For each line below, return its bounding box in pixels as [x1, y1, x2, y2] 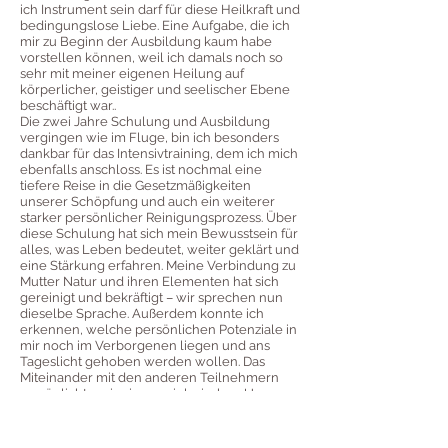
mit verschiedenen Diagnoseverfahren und [20, 401, 281, 417]
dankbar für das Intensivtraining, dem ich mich [20, 145, 298, 161]
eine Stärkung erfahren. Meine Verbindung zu [20, 257, 296, 273]
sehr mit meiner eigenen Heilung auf [20, 65, 244, 81]
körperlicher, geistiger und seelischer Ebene [20, 81, 290, 97]
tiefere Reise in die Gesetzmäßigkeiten [20, 177, 251, 193]
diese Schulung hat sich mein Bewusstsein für [20, 225, 298, 241]
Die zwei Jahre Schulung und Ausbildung [20, 113, 270, 129]
